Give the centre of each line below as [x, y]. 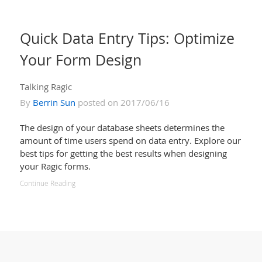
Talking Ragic [46, 86]
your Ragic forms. [55, 166]
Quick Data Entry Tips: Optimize [127, 38]
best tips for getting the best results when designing [123, 153]
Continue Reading [47, 183]
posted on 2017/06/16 [122, 102]
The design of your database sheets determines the [122, 127]
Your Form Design [80, 59]
